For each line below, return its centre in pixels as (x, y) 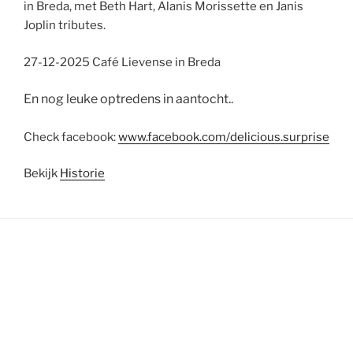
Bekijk (42, 173)
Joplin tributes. (65, 25)
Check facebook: (71, 137)
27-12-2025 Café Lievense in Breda (122, 62)
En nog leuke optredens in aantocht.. (128, 99)
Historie (82, 173)
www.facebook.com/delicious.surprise (224, 137)
